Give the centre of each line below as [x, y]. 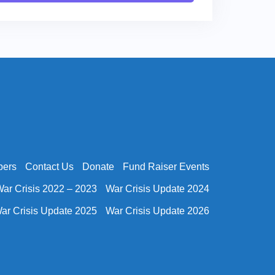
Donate [98, 167]
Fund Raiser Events [166, 167]
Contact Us [49, 167]
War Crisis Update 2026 [157, 211]
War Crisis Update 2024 [157, 189]
